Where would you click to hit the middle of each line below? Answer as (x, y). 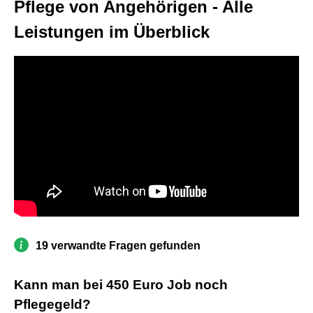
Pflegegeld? (52, 304)
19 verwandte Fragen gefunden (118, 245)
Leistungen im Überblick (112, 32)
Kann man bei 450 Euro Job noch (121, 284)
